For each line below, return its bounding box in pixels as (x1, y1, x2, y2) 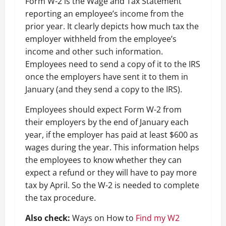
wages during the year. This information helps (25, 142, 199, 153)
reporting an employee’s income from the (25, 8, 184, 19)
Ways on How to (70, 212, 136, 223)
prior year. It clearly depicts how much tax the (25, 21, 199, 32)
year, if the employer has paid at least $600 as (25, 129, 198, 140)
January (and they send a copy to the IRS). (25, 84, 182, 95)
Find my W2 (136, 212, 180, 223)
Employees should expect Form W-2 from (25, 104, 182, 115)
